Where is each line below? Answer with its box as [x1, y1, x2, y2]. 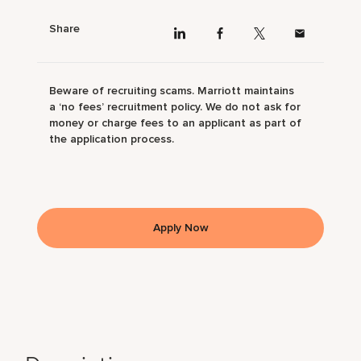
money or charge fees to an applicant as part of [49, 115, 302, 130]
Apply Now [152, 220, 209, 234]
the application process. [49, 131, 175, 146]
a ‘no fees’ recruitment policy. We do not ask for [49, 99, 301, 114]
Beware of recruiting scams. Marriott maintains [49, 83, 295, 98]
